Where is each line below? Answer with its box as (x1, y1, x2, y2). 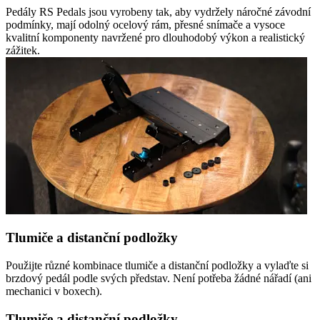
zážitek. (6, 44, 40, 56)
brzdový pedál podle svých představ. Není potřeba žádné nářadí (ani (6, 272, 311, 285)
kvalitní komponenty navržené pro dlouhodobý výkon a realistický (6, 31, 305, 44)
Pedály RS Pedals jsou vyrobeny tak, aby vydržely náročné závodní (6, 5, 311, 18)
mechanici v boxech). (6, 285, 102, 298)
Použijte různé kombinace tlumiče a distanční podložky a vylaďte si (6, 259, 309, 272)
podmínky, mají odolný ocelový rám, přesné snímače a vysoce (6, 18, 285, 31)
